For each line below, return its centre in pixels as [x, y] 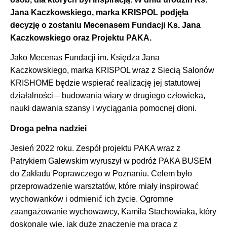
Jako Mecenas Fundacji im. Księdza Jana [85, 58]
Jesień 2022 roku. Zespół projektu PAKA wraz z [95, 148]
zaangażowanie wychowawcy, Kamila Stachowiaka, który [113, 212]
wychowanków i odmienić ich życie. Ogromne [92, 199]
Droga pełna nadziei [48, 128]
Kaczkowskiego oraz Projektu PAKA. [81, 37]
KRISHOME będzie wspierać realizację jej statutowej [105, 83]
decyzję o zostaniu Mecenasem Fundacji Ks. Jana [105, 25]
